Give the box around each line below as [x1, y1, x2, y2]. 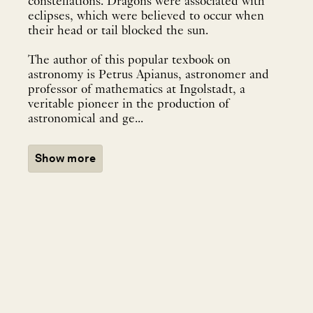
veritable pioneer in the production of [28, 97, 229, 111]
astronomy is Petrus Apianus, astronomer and [28, 68, 269, 82]
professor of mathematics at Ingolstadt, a [28, 82, 245, 96]
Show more [35, 151, 96, 165]
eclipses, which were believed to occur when [28, 9, 264, 23]
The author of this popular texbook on [28, 53, 231, 67]
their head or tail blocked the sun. [28, 24, 212, 38]
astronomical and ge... [28, 112, 143, 126]
